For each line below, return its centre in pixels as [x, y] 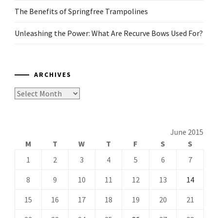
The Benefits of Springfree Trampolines [81, 11]
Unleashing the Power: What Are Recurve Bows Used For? [109, 33]
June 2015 [187, 132]
